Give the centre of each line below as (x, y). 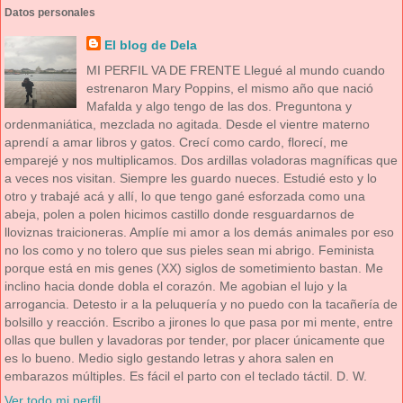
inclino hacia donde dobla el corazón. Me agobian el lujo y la (176, 286)
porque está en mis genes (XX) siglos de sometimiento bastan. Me (194, 268)
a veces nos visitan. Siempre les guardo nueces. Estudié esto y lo (191, 178)
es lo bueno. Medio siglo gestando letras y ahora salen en (169, 358)
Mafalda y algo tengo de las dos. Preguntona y (219, 106)
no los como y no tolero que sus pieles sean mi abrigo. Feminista (189, 250)
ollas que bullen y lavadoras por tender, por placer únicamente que (195, 340)
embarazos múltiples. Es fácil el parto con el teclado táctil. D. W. (186, 376)
